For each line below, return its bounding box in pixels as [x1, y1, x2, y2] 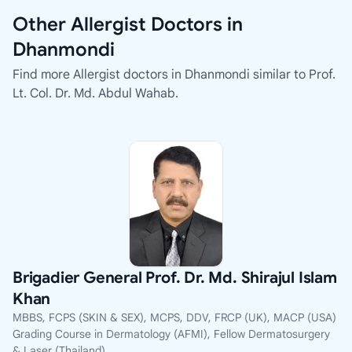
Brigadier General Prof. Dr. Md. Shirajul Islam [13, 268, 337, 288]
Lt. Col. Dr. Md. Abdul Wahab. [13, 86, 178, 101]
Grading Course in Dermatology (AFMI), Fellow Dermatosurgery [13, 327, 330, 342]
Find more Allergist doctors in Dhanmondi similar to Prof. [13, 67, 335, 82]
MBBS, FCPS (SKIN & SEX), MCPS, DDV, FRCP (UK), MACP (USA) [13, 310, 336, 325]
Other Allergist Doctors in [13, 13, 243, 36]
